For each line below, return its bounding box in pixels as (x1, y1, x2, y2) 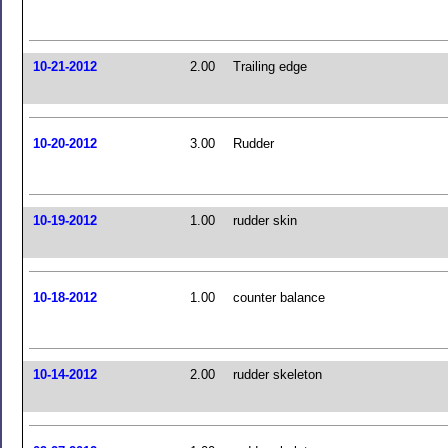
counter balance (233, 290, 325, 305)
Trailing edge (233, 59, 307, 74)
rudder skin (233, 213, 297, 228)
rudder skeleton (233, 367, 322, 382)
